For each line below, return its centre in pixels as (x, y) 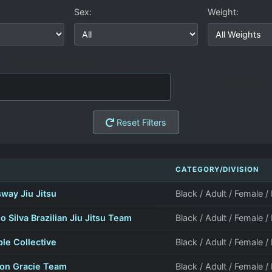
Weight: (223, 12)
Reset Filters (140, 123)
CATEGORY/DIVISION (217, 170)
